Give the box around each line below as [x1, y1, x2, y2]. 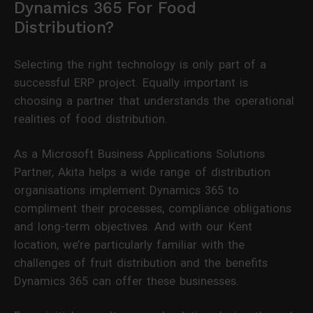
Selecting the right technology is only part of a [14, 57, 266, 71]
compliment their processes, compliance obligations [14, 201, 292, 215]
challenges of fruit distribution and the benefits [14, 255, 268, 270]
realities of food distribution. [14, 111, 168, 126]
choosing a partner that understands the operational [14, 93, 294, 108]
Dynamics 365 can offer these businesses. [14, 273, 240, 288]
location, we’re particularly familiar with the [14, 237, 245, 252]
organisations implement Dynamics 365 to [14, 182, 240, 197]
